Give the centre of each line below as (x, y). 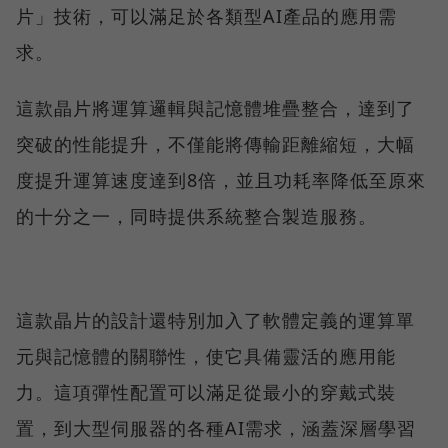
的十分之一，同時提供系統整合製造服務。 (196, 215)
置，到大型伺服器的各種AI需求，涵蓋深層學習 (216, 427)
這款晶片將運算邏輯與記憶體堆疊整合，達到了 (215, 107)
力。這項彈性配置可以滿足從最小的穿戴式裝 (206, 391)
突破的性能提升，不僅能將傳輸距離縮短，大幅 (215, 143)
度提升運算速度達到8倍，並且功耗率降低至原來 (221, 179)
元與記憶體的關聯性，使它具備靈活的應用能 (206, 355)
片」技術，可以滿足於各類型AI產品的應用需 (206, 15)
